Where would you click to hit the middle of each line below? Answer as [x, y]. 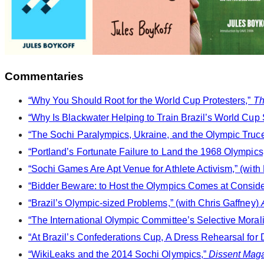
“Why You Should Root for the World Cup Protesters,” [141, 101]
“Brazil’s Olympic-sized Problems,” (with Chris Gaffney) [145, 203]
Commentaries [44, 76]
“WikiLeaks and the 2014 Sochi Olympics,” [118, 255]
